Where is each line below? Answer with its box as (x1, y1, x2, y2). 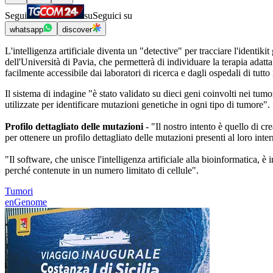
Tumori (5, 186, 33, 197)
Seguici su (93, 10, 132, 21)
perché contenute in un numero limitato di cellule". (5, 165, 199, 176)
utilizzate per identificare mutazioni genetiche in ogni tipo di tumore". (5, 99, 270, 110)
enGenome (5, 197, 47, 208)
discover (62, 25, 92, 35)
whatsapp (10, 25, 43, 35)
